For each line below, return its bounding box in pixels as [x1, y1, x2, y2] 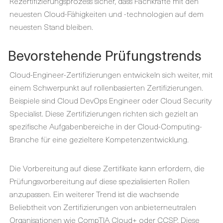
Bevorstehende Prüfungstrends [7, 44, 202, 66]
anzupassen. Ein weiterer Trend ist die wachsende [9, 187, 179, 200]
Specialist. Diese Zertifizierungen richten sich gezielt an [9, 107, 198, 119]
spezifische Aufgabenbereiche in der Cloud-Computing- [9, 119, 202, 132]
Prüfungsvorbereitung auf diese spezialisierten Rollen [9, 174, 190, 187]
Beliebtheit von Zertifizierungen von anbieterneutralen [9, 200, 196, 213]
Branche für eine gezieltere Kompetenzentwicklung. [9, 132, 189, 145]
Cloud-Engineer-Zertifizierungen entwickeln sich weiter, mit [9, 68, 213, 80]
